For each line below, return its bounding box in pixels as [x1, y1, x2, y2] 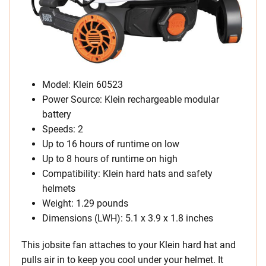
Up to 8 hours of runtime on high [42, 153, 178, 165]
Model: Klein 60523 [42, 79, 123, 91]
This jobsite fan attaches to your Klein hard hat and [21, 239, 236, 251]
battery [42, 109, 71, 121]
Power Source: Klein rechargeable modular [42, 94, 219, 106]
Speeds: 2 [42, 123, 83, 135]
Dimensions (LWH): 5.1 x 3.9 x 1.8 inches [42, 213, 213, 224]
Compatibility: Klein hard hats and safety [42, 168, 213, 180]
